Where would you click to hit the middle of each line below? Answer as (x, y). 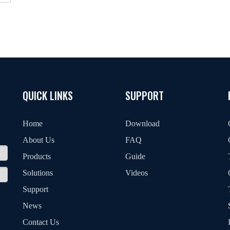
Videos (137, 172)
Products (37, 156)
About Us (39, 140)
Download (142, 123)
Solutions (38, 172)
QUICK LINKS (48, 95)
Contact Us (41, 222)
